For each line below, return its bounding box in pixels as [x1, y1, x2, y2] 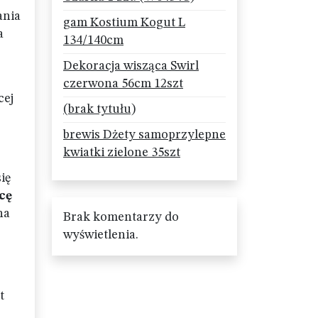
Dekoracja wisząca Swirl [63, 60, 199, 72]
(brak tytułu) [63, 103, 136, 116]
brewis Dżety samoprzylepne [63, 128, 226, 141]
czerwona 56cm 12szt [63, 77, 183, 90]
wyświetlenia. [63, 229, 138, 241]
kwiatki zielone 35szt [63, 146, 180, 159]
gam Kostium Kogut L [63, 16, 185, 29]
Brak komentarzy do [63, 211, 179, 224]
